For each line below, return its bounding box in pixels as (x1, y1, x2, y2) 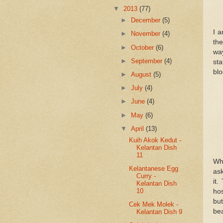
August (131, 70, 154, 78)
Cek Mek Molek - (129, 201, 179, 208)
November (131, 30, 163, 38)
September (131, 57, 165, 65)
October (131, 43, 156, 51)
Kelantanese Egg (129, 164, 179, 172)
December (131, 16, 163, 24)
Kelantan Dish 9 (136, 208, 183, 216)
